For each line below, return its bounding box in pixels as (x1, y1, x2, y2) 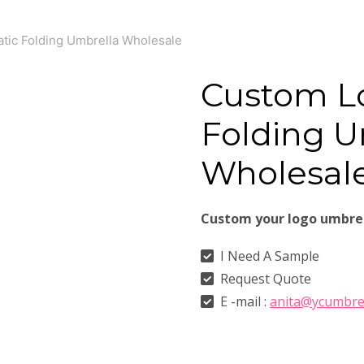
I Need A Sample (217, 246, 320, 265)
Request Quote (217, 269, 312, 288)
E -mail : (217, 292, 271, 310)
